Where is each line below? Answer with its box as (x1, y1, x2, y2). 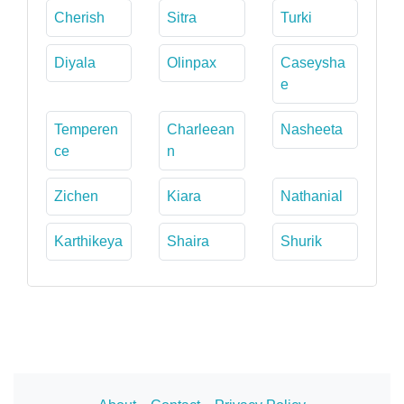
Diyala (54, 54, 96, 70)
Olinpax (167, 54, 217, 70)
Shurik (280, 233, 322, 249)
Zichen (54, 188, 98, 204)
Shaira (167, 233, 210, 249)
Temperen (54, 121, 118, 137)
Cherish (54, 9, 105, 25)
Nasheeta (280, 121, 343, 137)
